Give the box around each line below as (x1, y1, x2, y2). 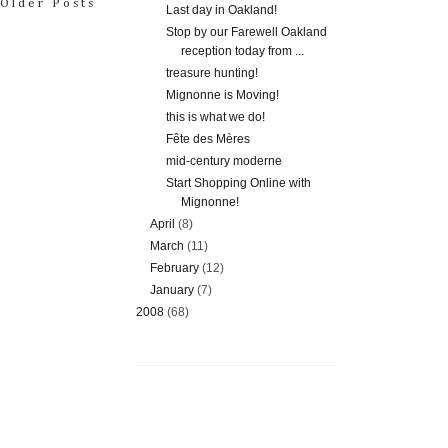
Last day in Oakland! (165, 2, 277, 17)
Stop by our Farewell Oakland (165, 24, 327, 39)
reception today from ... (180, 43, 304, 58)
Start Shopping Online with (165, 175, 311, 190)
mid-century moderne (165, 153, 282, 168)
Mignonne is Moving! (165, 87, 279, 102)
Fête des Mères (165, 131, 250, 146)
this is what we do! (165, 109, 265, 124)
